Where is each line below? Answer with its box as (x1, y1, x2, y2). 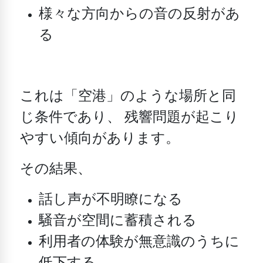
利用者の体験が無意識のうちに (39, 231, 240, 253)
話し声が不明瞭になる (39, 189, 183, 211)
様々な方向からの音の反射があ (39, 4, 241, 25)
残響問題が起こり (121, 107, 240, 129)
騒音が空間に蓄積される (39, 210, 197, 232)
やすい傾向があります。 (20, 128, 180, 150)
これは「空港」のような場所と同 (20, 86, 237, 107)
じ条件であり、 (20, 107, 122, 129)
